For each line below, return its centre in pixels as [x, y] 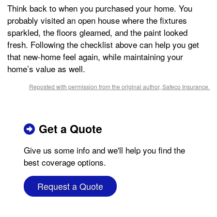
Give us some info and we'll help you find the [104, 150]
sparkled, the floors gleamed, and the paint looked [97, 32]
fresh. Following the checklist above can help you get [103, 44]
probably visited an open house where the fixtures [97, 20]
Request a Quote [70, 186]
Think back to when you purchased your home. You [100, 8]
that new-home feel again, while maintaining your [95, 56]
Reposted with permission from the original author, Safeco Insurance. [119, 86]
